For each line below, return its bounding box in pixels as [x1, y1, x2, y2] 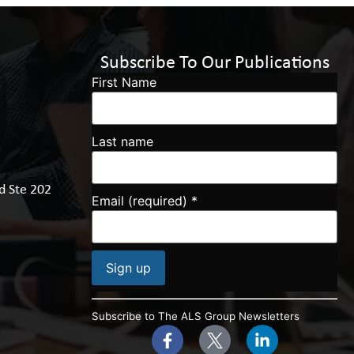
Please [91, 328, 130, 344]
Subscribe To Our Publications [100, 54, 330, 73]
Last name [92, 133, 153, 149]
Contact [91, 303, 139, 318]
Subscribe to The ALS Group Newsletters [92, 310, 299, 322]
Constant [91, 290, 145, 306]
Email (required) [92, 192, 191, 209]
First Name [92, 73, 156, 90]
